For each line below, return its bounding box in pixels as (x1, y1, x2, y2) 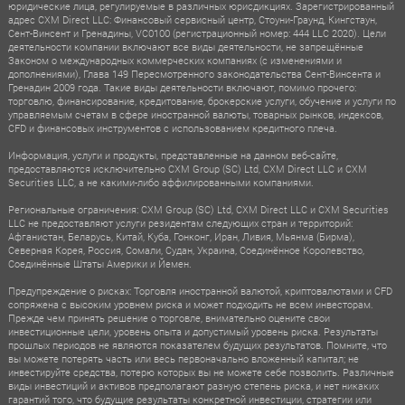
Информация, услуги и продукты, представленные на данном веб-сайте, (7, 147, 338, 162)
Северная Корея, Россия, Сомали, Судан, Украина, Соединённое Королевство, (7, 242, 364, 257)
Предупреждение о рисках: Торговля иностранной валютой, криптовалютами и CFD (7, 283, 392, 297)
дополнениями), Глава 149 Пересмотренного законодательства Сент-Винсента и (7, 66, 381, 80)
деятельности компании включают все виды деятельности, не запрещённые (7, 39, 363, 53)
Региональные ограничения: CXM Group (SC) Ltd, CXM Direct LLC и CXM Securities (7, 202, 389, 216)
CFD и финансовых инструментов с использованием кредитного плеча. (7, 120, 337, 135)
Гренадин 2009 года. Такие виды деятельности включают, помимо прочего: (7, 80, 356, 94)
